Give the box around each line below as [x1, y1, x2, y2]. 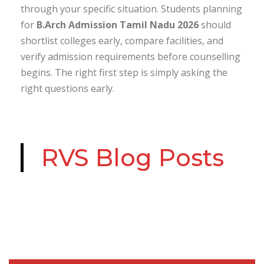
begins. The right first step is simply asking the [21, 66, 227, 79]
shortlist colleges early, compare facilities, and [21, 34, 223, 47]
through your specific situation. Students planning [21, 2, 242, 15]
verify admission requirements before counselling [21, 50, 240, 63]
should [199, 18, 231, 31]
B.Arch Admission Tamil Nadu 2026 [37, 18, 199, 31]
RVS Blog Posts [41, 143, 224, 172]
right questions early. [21, 82, 114, 95]
